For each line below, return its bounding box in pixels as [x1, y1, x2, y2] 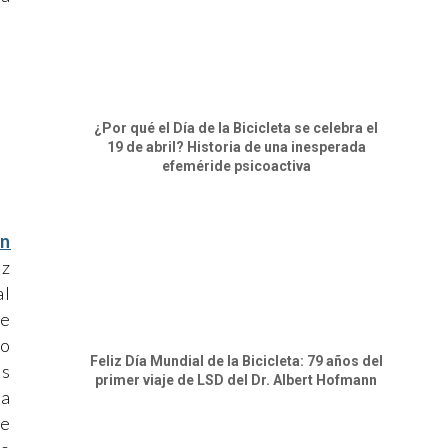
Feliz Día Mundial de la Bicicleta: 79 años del [89, 352, 383, 369]
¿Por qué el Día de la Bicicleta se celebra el [94, 119, 378, 136]
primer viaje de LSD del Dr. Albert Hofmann [95, 371, 377, 388]
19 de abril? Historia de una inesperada [106, 138, 366, 155]
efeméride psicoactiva [161, 157, 311, 174]
